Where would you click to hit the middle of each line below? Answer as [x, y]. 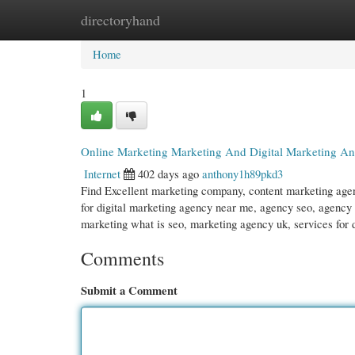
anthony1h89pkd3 [242, 174]
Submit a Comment [129, 290]
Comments [122, 258]
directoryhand [120, 20]
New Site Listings [199, 20]
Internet [102, 174]
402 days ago [168, 174]
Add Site [286, 20]
